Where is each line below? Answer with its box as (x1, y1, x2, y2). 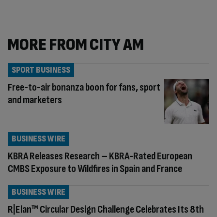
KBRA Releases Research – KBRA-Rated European (8, 149, 192, 163)
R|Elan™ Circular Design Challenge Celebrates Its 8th (8, 202, 204, 216)
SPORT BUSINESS (12, 65, 70, 75)
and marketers (8, 93, 62, 107)
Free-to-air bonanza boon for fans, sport (8, 81, 160, 94)
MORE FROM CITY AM (8, 34, 144, 55)
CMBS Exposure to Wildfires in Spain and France (8, 162, 182, 175)
